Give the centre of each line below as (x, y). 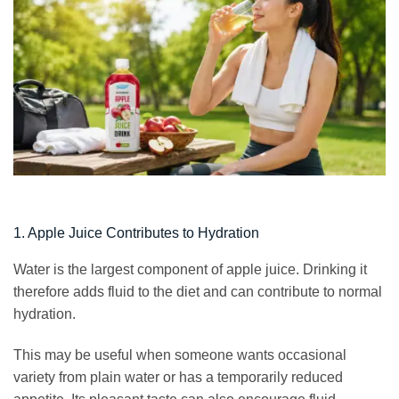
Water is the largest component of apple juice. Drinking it (190, 270)
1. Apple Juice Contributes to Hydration (136, 233)
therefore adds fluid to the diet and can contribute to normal (198, 292)
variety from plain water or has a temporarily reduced (178, 378)
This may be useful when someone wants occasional (180, 355)
